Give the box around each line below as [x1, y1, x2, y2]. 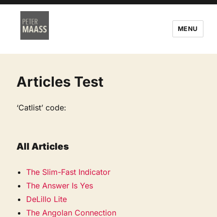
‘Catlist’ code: [16, 102, 67, 112]
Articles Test [16, 73, 104, 90]
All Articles [16, 140, 69, 152]
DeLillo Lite [26, 194, 67, 204]
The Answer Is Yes [26, 180, 93, 190]
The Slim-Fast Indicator [26, 167, 111, 177]
